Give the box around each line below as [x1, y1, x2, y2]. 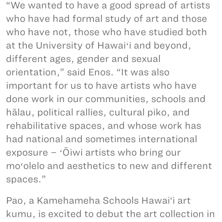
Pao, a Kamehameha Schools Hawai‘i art [6, 195, 191, 206]
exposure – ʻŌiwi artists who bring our [6, 147, 181, 158]
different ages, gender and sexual [6, 54, 161, 64]
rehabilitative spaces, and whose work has [6, 120, 201, 131]
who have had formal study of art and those [6, 13, 207, 24]
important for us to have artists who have [6, 80, 197, 91]
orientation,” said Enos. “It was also [6, 67, 169, 78]
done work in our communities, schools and [6, 94, 206, 105]
